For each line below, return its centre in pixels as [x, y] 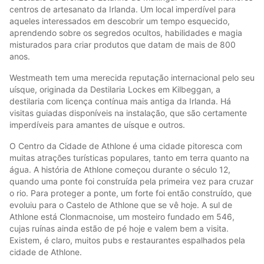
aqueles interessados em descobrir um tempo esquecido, [120, 21]
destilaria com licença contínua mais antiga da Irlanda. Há [120, 101]
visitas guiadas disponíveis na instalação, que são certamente [128, 113]
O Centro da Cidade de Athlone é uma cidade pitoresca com [126, 146]
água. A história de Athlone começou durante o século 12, [120, 169]
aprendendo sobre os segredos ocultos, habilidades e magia [126, 32]
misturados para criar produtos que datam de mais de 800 [123, 44]
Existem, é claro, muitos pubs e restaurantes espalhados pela [127, 240]
